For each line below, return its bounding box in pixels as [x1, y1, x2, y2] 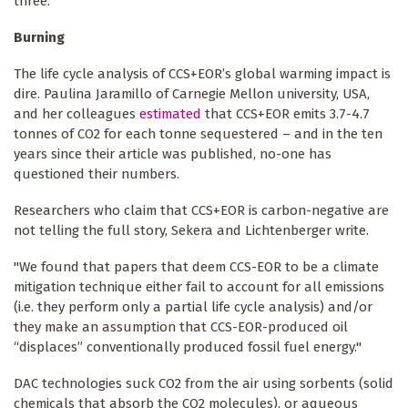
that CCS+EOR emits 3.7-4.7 [201, 105, 370, 122]
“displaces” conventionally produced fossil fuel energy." [14, 338, 362, 355]
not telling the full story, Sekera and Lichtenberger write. [14, 221, 372, 239]
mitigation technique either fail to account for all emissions [14, 278, 384, 295]
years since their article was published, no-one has [14, 145, 331, 162]
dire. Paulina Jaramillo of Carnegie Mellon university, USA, [14, 85, 370, 102]
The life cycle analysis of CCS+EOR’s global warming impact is [14, 65, 391, 82]
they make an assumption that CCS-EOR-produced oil [14, 318, 348, 335]
